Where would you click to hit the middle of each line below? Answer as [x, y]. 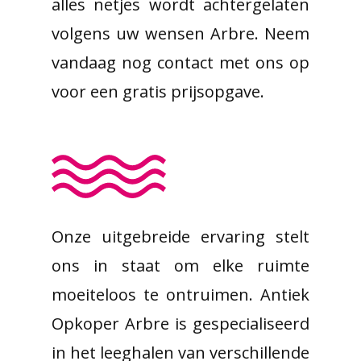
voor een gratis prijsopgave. [158, 91]
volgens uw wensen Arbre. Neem [180, 33]
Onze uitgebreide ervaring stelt [180, 237]
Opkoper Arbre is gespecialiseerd [180, 324]
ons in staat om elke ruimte [180, 266]
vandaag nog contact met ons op [180, 62]
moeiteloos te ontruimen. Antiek [180, 295]
